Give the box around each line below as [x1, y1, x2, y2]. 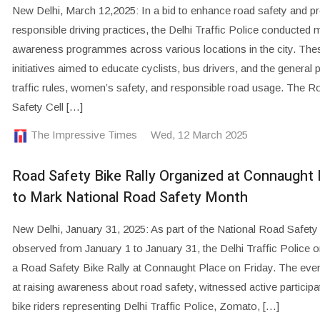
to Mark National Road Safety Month [11, 186, 248, 208]
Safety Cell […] [11, 101, 83, 114]
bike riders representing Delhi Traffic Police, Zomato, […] [11, 299, 279, 312]
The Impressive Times [30, 129, 137, 141]
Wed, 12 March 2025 [150, 129, 248, 141]
